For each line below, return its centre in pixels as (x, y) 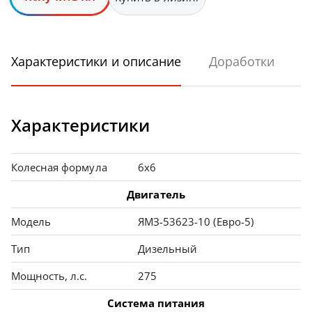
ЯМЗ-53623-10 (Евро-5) (196, 222)
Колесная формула (59, 167)
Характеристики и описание (96, 62)
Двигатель (156, 195)
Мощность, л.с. (49, 276)
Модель (31, 222)
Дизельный (168, 249)
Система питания (156, 303)
